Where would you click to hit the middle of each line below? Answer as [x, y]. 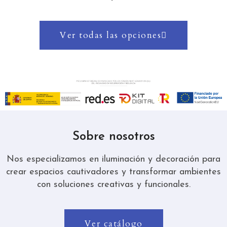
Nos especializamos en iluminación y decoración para [113, 159]
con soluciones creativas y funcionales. [113, 184]
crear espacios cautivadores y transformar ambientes [113, 172]
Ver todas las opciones [111, 35]
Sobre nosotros [113, 137]
